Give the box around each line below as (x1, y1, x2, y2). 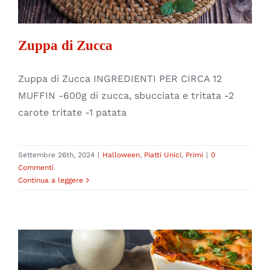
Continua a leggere (18, 176, 83, 185)
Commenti (18, 163, 54, 172)
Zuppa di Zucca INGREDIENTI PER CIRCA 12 (18, 73, 222, 85)
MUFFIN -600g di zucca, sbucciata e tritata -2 (18, 90, 234, 102)
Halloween (102, 151, 140, 160)
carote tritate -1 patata (18, 107, 127, 119)
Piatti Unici (144, 151, 181, 160)
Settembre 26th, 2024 (18, 151, 95, 160)
